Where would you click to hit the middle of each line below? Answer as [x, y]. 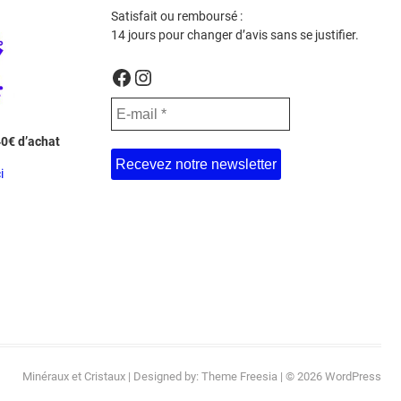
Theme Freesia [239, 376]
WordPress [353, 376]
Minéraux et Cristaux [74, 376]
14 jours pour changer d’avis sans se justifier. [235, 35]
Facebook [157, 77]
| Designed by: [163, 376]
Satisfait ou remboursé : [176, 17]
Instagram [179, 77]
